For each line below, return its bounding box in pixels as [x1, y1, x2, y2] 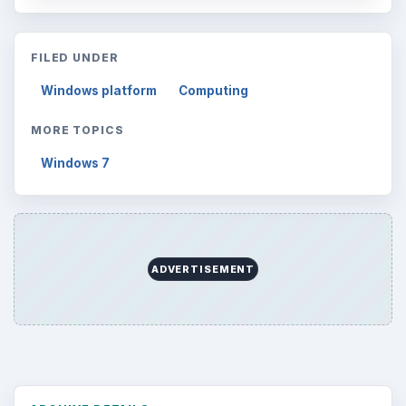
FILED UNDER [30, 50, 120, 64]
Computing [179, 82, 249, 98]
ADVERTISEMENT [150, 262, 256, 275]
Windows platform [41, 82, 158, 98]
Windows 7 [41, 155, 111, 170]
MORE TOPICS [30, 122, 125, 137]
